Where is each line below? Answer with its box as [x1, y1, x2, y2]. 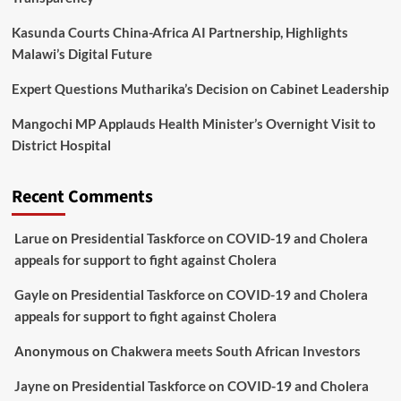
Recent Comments [11, 184, 153, 210]
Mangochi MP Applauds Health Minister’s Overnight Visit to [11, 115, 376, 132]
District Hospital [11, 137, 111, 154]
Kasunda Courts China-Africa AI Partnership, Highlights [11, 24, 348, 41]
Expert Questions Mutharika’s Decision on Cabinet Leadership [11, 81, 388, 98]
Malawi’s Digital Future [11, 46, 152, 63]
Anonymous [13, 343, 90, 360]
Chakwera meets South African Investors [110, 343, 361, 360]
